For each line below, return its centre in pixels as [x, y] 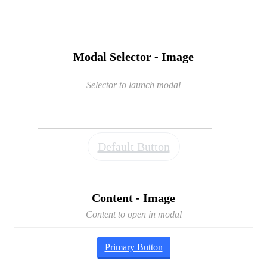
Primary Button [133, 247]
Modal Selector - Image [133, 57]
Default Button [133, 146]
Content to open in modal [133, 215]
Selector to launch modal [133, 85]
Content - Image [133, 198]
